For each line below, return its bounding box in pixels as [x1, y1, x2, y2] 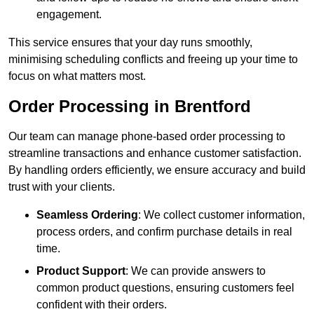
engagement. [36, 8, 102, 21]
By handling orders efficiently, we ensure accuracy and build [8, 164, 306, 177]
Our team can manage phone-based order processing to [8, 130, 285, 143]
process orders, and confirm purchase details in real [36, 226, 292, 238]
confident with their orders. [36, 299, 167, 311]
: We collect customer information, [138, 209, 305, 221]
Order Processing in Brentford [8, 97, 251, 116]
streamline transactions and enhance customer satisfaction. [8, 147, 301, 160]
